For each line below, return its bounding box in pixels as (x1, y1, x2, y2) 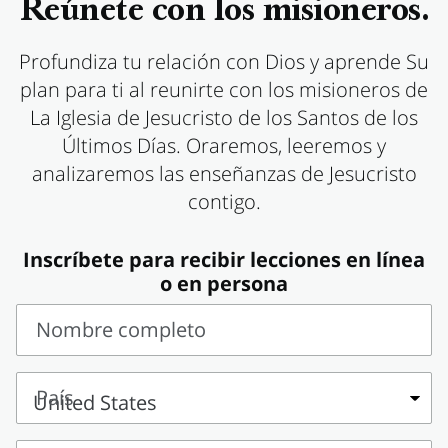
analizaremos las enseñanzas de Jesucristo (31, 160, 417, 187)
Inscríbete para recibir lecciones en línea (23, 246, 425, 273)
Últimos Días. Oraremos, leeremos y (62, 132, 386, 159)
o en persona (160, 270, 288, 297)
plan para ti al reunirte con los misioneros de (20, 76, 428, 103)
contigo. (187, 188, 261, 215)
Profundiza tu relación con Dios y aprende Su (19, 48, 429, 75)
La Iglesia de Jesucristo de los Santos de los (30, 104, 418, 131)
